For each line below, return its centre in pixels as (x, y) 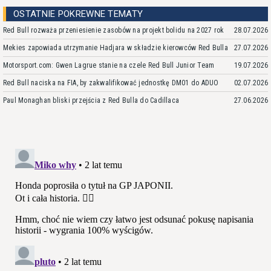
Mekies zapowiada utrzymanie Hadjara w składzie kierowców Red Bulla (116, 47)
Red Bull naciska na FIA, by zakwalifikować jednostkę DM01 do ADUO (111, 83)
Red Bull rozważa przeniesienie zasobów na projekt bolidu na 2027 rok (114, 30)
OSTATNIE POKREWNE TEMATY (78, 14)
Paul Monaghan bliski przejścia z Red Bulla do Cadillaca (91, 100)
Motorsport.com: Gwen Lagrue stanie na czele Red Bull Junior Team (109, 65)
